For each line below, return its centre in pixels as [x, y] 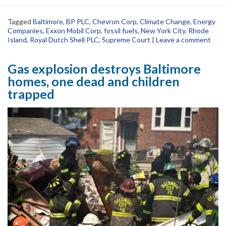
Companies [25, 31]
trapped [31, 94]
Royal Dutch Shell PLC [64, 40]
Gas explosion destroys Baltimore [104, 69]
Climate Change [165, 22]
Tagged [20, 22]
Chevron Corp [115, 22]
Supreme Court [126, 40]
